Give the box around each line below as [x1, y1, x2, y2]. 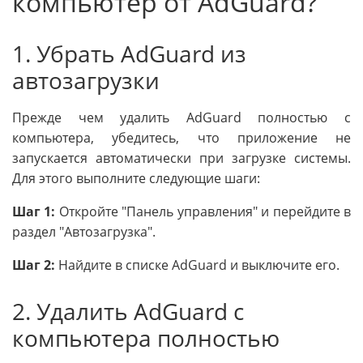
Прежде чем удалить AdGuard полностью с [12, 108, 351, 126]
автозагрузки [12, 65, 160, 96]
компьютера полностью [12, 322, 280, 353]
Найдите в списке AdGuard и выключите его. [55, 255, 340, 274]
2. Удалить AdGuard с [12, 295, 244, 327]
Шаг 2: [12, 255, 55, 274]
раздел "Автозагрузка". [12, 222, 156, 241]
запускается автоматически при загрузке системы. [12, 148, 351, 167]
